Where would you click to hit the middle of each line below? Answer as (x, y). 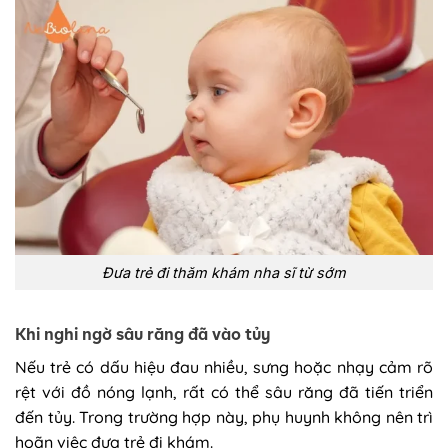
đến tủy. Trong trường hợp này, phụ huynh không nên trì (224, 416)
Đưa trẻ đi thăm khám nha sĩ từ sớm (224, 273)
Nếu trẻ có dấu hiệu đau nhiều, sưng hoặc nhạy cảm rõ (224, 366)
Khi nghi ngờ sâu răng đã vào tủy (143, 334)
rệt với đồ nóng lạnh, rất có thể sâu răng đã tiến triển (224, 391)
